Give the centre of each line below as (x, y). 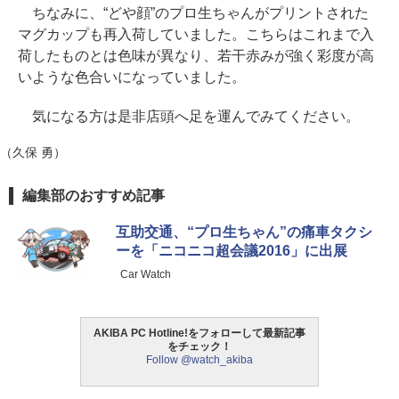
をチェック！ (199, 347)
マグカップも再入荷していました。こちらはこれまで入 (196, 35)
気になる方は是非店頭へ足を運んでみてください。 (189, 117)
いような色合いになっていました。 (132, 77)
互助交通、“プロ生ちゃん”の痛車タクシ (244, 232)
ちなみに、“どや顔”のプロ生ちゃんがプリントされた (193, 13)
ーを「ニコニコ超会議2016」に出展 (232, 251)
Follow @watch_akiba (199, 360)
